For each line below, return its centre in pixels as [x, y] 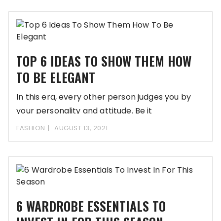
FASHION [31, 128]
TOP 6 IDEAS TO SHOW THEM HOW [104, 61]
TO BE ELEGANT [56, 77]
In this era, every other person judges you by [104, 97]
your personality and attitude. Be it [84, 110]
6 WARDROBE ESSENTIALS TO [91, 206]
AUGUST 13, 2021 [81, 128]
